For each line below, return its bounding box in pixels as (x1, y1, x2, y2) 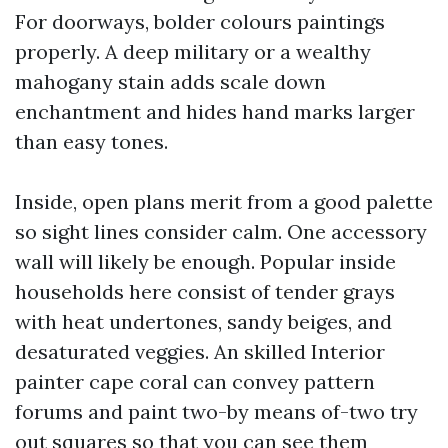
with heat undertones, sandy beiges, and (15, 309, 392, 334)
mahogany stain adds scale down (15, 69, 326, 94)
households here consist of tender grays (15, 279, 395, 304)
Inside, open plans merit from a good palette (15, 189, 433, 214)
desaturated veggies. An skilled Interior (15, 339, 385, 364)
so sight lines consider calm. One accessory (15, 219, 427, 244)
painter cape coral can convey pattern (15, 369, 375, 394)
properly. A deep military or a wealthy (15, 39, 371, 64)
